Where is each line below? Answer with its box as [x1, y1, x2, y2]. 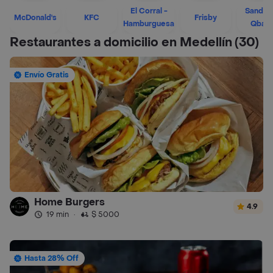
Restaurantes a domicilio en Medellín [10, 35, 232, 51]
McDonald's [13, 12, 57, 23]
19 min [46, 209, 69, 219]
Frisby [194, 12, 217, 23]
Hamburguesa [123, 19, 174, 29]
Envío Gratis [24, 70, 69, 80]
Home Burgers [34, 195, 105, 208]
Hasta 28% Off [24, 253, 79, 264]
